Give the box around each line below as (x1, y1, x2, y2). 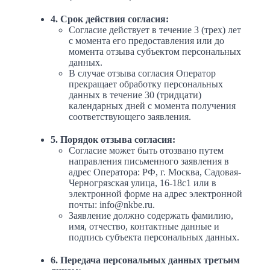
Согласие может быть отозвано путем (69, 145, 224, 156)
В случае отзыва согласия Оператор (69, 68, 216, 79)
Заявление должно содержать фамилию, (69, 210, 233, 221)
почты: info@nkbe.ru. (69, 199, 155, 210)
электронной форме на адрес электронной (69, 189, 242, 199)
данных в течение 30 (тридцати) (69, 90, 201, 101)
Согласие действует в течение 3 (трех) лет (69, 25, 241, 36)
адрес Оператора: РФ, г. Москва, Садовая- (69, 167, 241, 178)
